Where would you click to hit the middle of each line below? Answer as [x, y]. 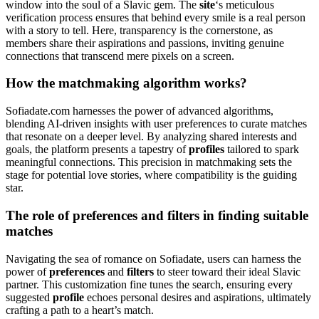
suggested [29, 297]
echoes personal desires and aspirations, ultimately [198, 297]
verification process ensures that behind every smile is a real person [156, 17]
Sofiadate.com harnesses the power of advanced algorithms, [140, 111]
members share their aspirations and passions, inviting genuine [145, 43]
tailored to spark [262, 150]
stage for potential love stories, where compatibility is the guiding [151, 175]
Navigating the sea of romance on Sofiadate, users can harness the [153, 258]
